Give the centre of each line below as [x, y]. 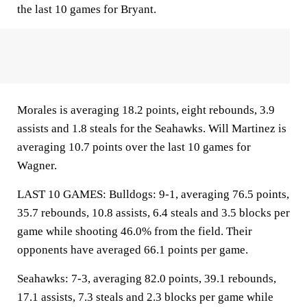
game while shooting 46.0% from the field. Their [135, 231]
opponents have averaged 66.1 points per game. [133, 250]
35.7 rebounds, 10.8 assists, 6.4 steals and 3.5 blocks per [153, 213]
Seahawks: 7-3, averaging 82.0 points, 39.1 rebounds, [147, 279]
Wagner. [37, 165]
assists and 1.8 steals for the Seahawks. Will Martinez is [152, 128]
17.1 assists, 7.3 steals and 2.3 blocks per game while [145, 297]
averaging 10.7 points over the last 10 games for [134, 147]
